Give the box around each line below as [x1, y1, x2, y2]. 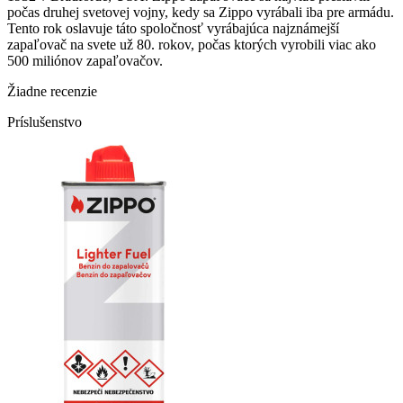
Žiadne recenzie [7, 83, 97, 99]
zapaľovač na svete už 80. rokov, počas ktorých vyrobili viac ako [7, 36, 376, 52]
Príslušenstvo [7, 113, 82, 130]
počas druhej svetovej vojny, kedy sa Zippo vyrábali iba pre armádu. [7, 4, 394, 20]
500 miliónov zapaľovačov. [7, 52, 163, 68]
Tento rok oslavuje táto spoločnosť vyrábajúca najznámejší [7, 20, 339, 36]
